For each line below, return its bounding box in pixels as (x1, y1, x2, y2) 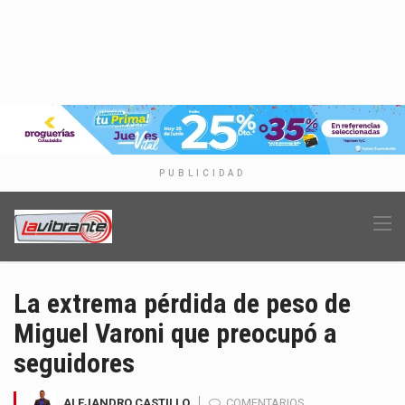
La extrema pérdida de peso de (14, 287, 351, 320)
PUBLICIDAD (159, 168, 246, 179)
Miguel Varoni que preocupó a (14, 317, 337, 350)
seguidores (14, 347, 135, 380)
